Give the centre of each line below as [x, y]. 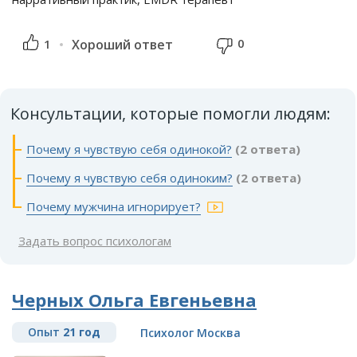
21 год [82, 332]
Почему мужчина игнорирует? [114, 207]
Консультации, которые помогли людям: [171, 114]
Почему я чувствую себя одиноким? [129, 178]
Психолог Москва [190, 333]
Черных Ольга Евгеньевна [134, 300]
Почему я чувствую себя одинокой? [129, 149]
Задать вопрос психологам [95, 241]
